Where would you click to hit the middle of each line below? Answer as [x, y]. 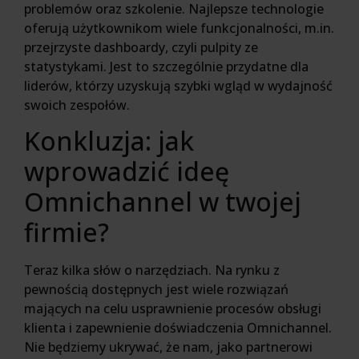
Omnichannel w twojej [163, 202]
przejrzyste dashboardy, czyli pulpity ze [141, 47]
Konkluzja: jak [109, 141]
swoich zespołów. [77, 105]
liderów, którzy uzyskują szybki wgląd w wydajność [178, 85]
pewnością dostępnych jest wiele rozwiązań [156, 290]
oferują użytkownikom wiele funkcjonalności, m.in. [179, 28]
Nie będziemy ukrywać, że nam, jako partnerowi [168, 347]
